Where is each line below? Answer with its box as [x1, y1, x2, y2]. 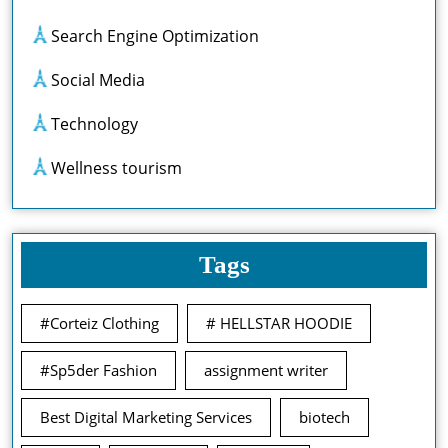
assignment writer [204, 359, 328, 380]
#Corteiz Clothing [40, 312, 159, 333]
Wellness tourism [51, 156, 182, 179]
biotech [299, 406, 350, 427]
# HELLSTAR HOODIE [206, 312, 352, 333]
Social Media [51, 68, 145, 91]
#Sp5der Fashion [40, 359, 157, 380]
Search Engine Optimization [51, 24, 259, 47]
